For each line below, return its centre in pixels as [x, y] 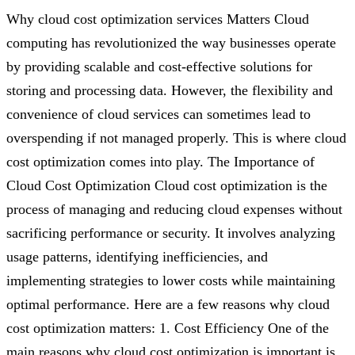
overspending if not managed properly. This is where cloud [176, 137]
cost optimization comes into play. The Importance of [160, 161]
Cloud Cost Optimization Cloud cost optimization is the [167, 185]
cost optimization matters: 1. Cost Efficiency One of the [168, 328]
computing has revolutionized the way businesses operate [171, 42]
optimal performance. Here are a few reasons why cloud [168, 304]
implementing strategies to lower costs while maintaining [171, 280]
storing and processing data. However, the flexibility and [170, 90]
